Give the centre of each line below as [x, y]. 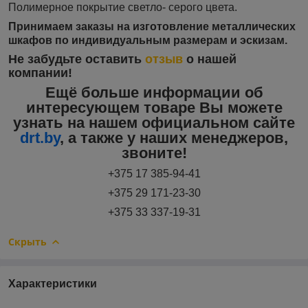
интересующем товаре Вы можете [154, 107]
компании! [40, 73]
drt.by [40, 137]
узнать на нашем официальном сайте [154, 122]
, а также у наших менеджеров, [174, 137]
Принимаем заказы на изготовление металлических [152, 26]
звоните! [154, 153]
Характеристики [53, 283]
